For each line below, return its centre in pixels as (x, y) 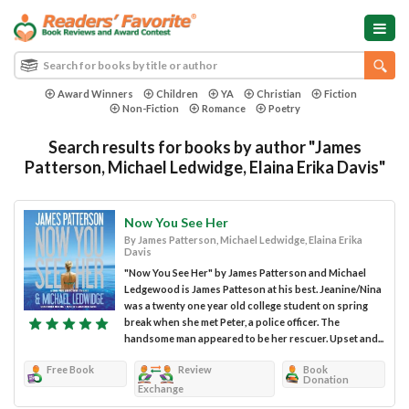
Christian (278, 93)
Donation (326, 379)
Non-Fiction (150, 108)
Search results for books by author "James (204, 147)
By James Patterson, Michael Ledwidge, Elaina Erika (243, 239)
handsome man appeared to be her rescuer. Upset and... (254, 338)
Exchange (161, 388)
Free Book (70, 369)
